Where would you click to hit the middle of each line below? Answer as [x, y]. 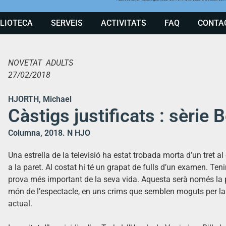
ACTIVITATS [124, 23]
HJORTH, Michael [40, 99]
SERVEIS [67, 23]
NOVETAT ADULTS [41, 63]
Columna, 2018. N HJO [49, 133]
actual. [20, 203]
